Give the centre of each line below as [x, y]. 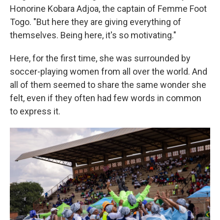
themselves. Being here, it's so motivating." [93, 35]
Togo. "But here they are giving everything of [96, 22]
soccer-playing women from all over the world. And [109, 71]
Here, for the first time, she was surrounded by [100, 58]
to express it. [35, 111]
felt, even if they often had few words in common [106, 98]
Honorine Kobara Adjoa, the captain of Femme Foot [108, 9]
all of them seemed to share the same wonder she [108, 85]
